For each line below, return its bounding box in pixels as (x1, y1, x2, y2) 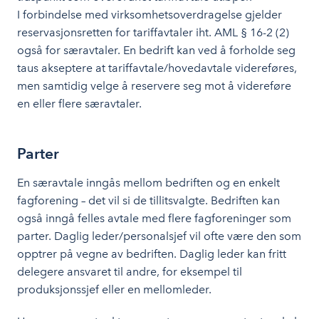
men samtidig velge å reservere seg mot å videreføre (17, 79, 291, 93)
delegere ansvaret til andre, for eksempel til (17, 265, 242, 278)
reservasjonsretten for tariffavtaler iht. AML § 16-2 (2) (17, 26, 289, 39)
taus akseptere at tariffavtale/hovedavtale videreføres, (17, 61, 297, 75)
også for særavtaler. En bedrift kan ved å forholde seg (17, 43, 296, 57)
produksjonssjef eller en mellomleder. (17, 283, 211, 296)
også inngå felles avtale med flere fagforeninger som (17, 211, 291, 225)
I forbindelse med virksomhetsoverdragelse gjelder (17, 8, 282, 21)
